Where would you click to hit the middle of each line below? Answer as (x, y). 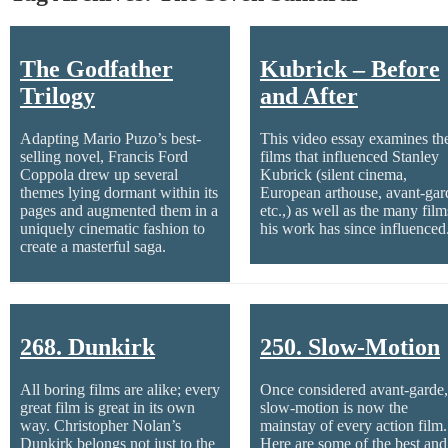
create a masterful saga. (93, 247)
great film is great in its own (107, 408)
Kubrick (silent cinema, (333, 175)
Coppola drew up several (99, 175)
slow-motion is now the (334, 408)
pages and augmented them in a (119, 211)
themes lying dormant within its (119, 193)
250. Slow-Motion (350, 347)
